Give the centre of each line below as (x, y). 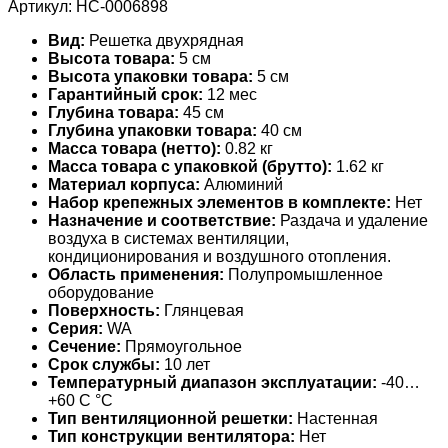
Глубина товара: (113, 112)
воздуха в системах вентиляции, (168, 238)
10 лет (185, 364)
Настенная (335, 418)
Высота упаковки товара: (150, 76)
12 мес (230, 94)
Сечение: (84, 346)
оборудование (101, 292)
